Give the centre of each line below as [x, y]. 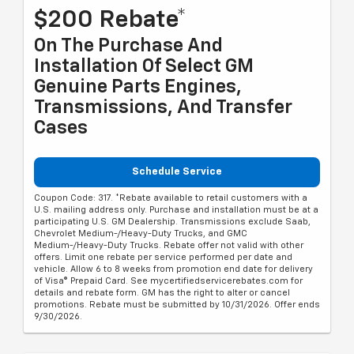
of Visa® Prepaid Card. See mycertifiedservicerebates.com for [168, 281]
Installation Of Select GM [144, 66]
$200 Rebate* [110, 20]
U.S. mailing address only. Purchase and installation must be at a [176, 210]
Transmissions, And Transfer [163, 107]
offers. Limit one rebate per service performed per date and [163, 258]
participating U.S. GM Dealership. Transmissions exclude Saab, [172, 222]
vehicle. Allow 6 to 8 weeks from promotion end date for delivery [173, 269]
